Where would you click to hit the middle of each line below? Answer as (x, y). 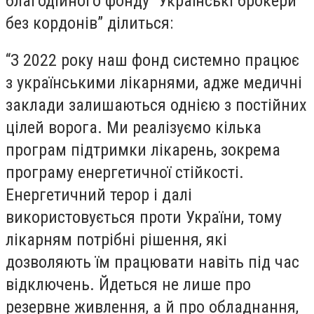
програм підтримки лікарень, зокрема (143, 150)
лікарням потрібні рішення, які (116, 240)
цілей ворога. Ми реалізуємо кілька (134, 128)
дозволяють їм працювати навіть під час (152, 262)
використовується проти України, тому (144, 218)
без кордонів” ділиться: (89, 23)
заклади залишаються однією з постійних (156, 105)
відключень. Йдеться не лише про (128, 285)
